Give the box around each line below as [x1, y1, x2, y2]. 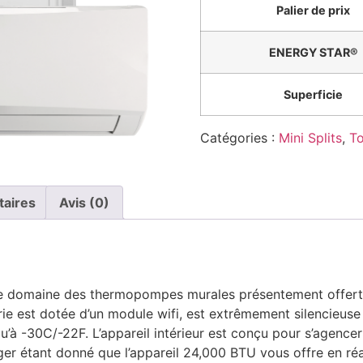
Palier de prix [276, 3, 351, 18]
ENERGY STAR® [268, 45, 358, 60]
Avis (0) [59, 194, 109, 211]
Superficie [284, 88, 344, 102]
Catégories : [199, 130, 279, 147]
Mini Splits [278, 130, 342, 147]
